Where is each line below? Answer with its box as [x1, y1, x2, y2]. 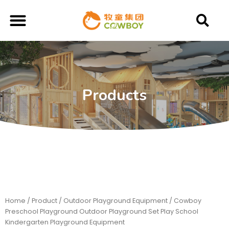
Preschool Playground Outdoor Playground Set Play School [5, 207, 198, 216]
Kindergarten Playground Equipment [5, 218, 125, 226]
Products [82, 85, 147, 106]
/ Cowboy [168, 196, 201, 205]
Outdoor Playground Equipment [63, 196, 168, 205]
